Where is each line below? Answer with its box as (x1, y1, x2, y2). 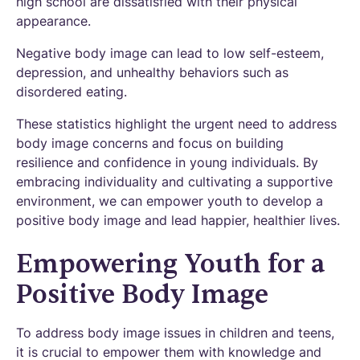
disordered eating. (16, 84, 127, 100)
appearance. (16, 13, 91, 29)
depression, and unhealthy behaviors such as (16, 64, 288, 80)
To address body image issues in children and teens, (16, 325, 334, 341)
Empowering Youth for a (16, 247, 325, 280)
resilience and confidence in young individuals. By (16, 154, 318, 170)
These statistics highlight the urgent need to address (16, 116, 337, 132)
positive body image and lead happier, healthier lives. (16, 212, 340, 228)
